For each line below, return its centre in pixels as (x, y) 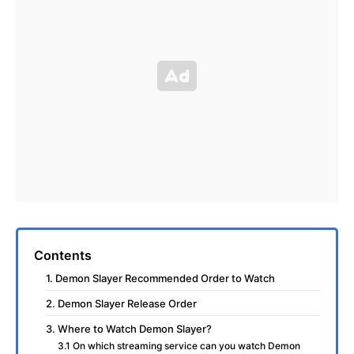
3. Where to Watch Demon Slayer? (129, 328)
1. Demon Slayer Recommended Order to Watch (160, 278)
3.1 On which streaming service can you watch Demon (179, 345)
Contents (63, 255)
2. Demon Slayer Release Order (121, 303)
